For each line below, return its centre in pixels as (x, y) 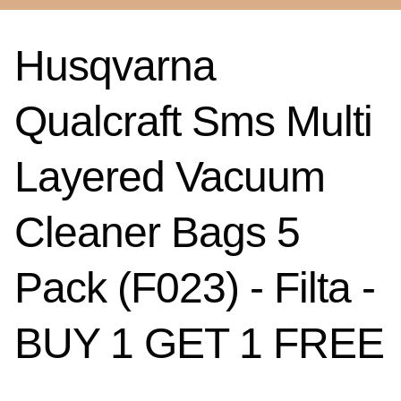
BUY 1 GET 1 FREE (199, 344)
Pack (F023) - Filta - (195, 288)
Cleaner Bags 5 (157, 233)
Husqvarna (115, 66)
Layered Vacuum (170, 177)
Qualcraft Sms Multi (193, 122)
